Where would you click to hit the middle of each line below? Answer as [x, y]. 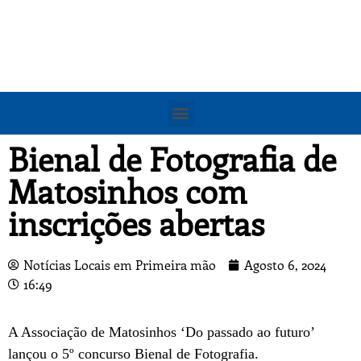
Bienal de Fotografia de [172, 158]
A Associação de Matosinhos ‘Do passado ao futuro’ [161, 332]
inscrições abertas [136, 222]
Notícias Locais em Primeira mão [120, 264]
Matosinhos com [127, 190]
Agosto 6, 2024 [285, 264]
